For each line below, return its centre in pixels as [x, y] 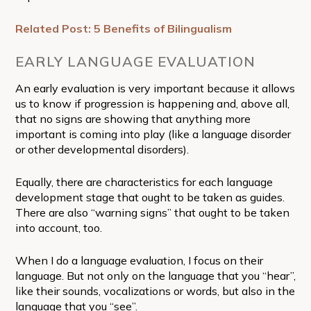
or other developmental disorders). [102, 149]
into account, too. [58, 227]
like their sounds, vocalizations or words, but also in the [155, 291]
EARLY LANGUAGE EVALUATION [135, 61]
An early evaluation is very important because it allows [155, 88]
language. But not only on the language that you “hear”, [155, 275]
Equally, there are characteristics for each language [144, 182]
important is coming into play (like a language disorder [153, 134]
